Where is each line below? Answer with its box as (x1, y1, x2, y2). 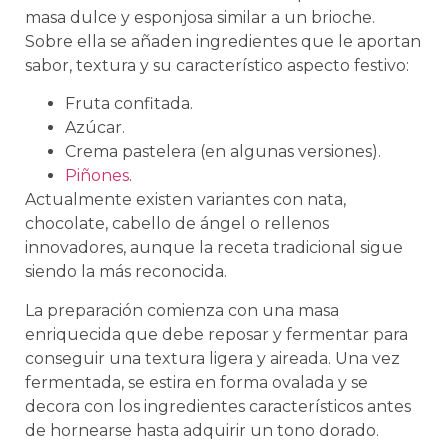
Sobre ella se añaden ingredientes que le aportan (25, 31, 421, 51)
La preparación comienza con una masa (25, 300, 339, 320)
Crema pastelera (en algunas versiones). (65, 142, 381, 162)
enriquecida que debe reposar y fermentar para (25, 324, 408, 344)
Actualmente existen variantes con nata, (25, 190, 346, 210)
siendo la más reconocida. (25, 262, 227, 282)
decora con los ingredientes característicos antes (25, 396, 411, 416)
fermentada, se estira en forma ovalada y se (25, 372, 368, 392)
